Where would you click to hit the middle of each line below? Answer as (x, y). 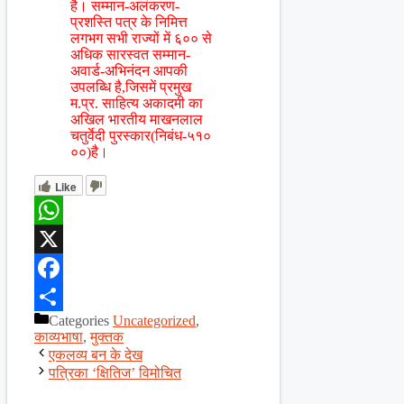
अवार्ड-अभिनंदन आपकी (129, 71)
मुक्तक (107, 337)
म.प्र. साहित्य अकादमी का (137, 104)
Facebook (62, 297)
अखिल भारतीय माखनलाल (137, 120)
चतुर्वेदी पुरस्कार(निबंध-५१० (141, 136)
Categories (81, 321)
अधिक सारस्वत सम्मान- (130, 55)
